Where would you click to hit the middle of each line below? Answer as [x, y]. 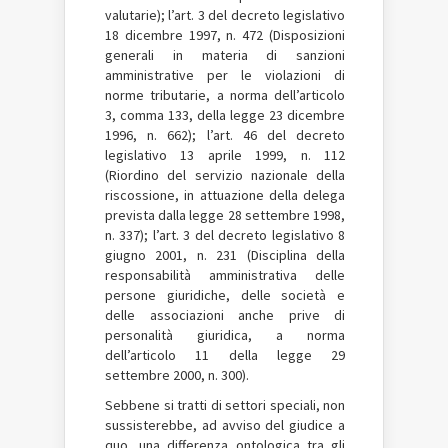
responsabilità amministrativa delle [225, 274]
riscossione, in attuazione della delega [225, 194]
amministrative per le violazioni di [225, 74]
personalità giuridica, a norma [225, 334]
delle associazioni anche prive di [225, 314]
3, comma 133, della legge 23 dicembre [225, 114]
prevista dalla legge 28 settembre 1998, [225, 214]
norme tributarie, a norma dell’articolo [225, 94]
